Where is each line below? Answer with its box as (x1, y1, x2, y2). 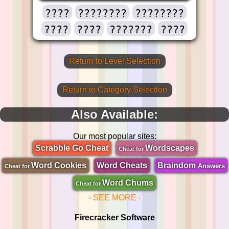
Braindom (157, 161, 198, 170)
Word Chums (102, 178, 153, 187)
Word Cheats (96, 161, 147, 170)
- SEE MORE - (88, 193, 141, 202)
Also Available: (71, 107, 158, 121)
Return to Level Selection (68, 56, 161, 65)
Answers (197, 162, 225, 170)
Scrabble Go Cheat (35, 143, 108, 152)
